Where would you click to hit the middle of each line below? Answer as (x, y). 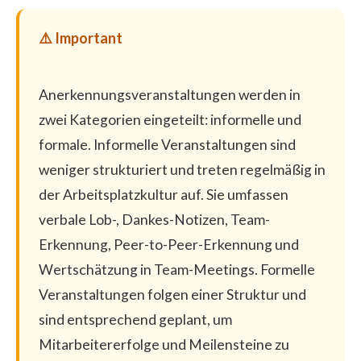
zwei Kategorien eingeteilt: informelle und (170, 119)
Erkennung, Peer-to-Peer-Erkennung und (169, 244)
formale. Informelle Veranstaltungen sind (167, 144)
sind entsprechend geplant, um (135, 319)
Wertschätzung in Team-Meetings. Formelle (177, 269)
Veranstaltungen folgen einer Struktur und (172, 294)
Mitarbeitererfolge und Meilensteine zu (164, 344)
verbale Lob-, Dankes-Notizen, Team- (154, 219)
